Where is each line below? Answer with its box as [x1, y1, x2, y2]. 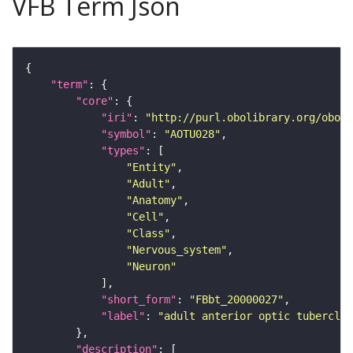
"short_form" [101, 293, 176, 307]
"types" [101, 144, 145, 158]
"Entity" [126, 161, 176, 174]
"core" [76, 95, 113, 108]
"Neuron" [126, 260, 176, 273]
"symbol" [101, 128, 151, 141]
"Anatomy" [126, 194, 183, 207]
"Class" [126, 227, 170, 240]
